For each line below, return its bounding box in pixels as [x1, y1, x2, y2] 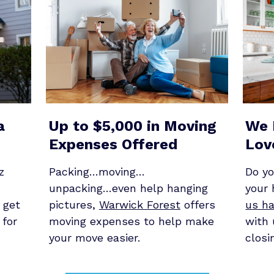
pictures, [48, 198, 99, 212]
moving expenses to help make [48, 215, 214, 228]
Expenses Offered [48, 135, 177, 153]
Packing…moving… [48, 165, 145, 179]
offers [180, 198, 215, 212]
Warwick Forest [98, 198, 180, 212]
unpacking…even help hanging [48, 182, 208, 195]
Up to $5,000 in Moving [48, 117, 217, 135]
